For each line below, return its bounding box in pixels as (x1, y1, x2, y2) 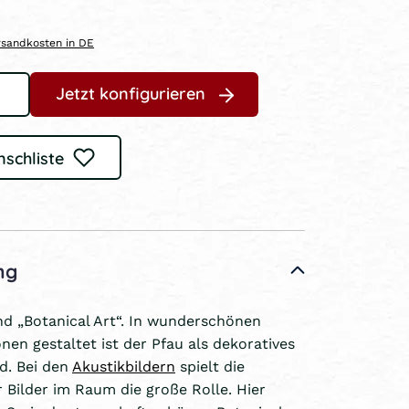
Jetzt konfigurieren (55, 80, 205, 105)
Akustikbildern (72, 355, 175, 377)
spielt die (175, 355, 245, 377)
